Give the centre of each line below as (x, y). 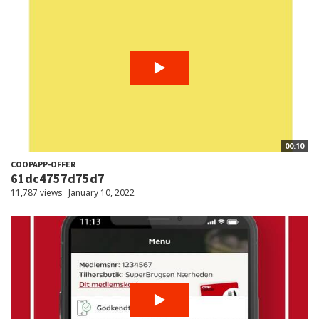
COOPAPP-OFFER (43, 164)
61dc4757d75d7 (58, 178)
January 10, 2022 (101, 192)
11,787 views (36, 192)
